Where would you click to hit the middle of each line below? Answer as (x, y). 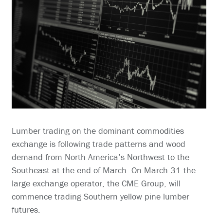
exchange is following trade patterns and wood (99, 144)
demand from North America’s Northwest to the (100, 157)
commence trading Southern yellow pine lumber (100, 197)
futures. (26, 210)
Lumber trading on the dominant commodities (98, 131)
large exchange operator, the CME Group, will (96, 183)
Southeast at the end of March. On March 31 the (104, 170)
